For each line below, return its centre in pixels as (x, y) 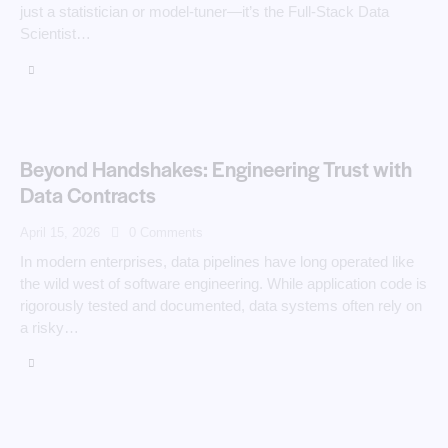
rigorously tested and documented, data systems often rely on (221, 305)
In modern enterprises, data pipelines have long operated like (217, 261)
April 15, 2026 (60, 232)
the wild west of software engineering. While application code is (223, 283)
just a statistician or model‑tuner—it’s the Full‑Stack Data (204, 12)
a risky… (49, 327)
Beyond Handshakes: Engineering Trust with (216, 168)
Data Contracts (88, 194)
